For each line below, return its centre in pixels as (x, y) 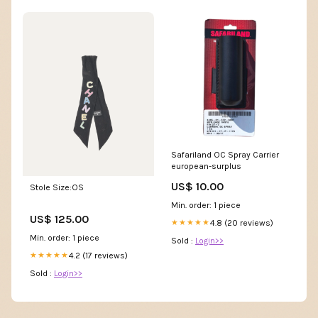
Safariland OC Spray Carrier (225, 154)
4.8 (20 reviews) (242, 223)
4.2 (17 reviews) (98, 255)
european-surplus (206, 166)
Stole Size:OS (57, 187)
